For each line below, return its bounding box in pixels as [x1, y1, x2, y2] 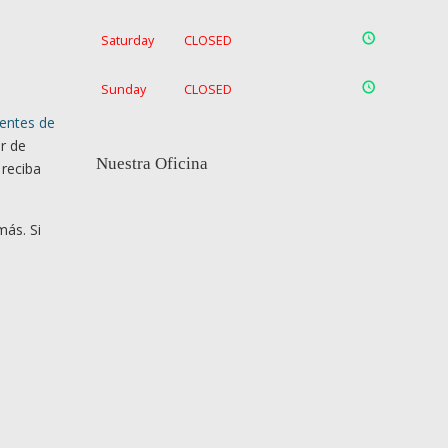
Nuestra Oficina [95, 154, 208, 173]
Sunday [100, 81, 146, 98]
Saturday [100, 32, 154, 49]
